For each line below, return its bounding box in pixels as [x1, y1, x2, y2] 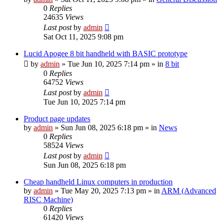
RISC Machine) [24, 195, 73, 204]
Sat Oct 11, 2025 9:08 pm [43, 32, 123, 41]
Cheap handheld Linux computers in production [24, 177, 173, 186]
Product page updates [24, 114, 90, 123]
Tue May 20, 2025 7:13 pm [61, 186, 146, 195]
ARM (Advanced [161, 186, 216, 195]
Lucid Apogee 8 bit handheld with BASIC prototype [24, 49, 187, 58]
